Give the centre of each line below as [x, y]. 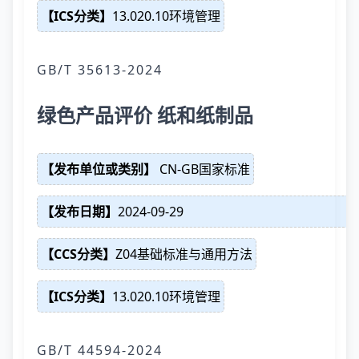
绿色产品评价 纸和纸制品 [145, 115]
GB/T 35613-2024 [100, 70]
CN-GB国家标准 [203, 169]
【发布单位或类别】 [99, 169]
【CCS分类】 [78, 254]
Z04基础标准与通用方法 [184, 254]
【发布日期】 [79, 212]
